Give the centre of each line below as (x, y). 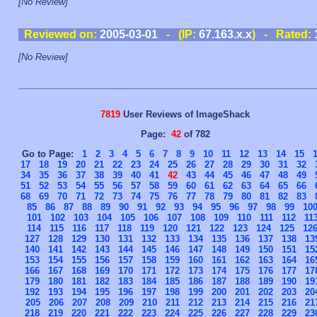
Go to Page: (52, 154)
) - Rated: (283, 34)
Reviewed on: (62, 34)
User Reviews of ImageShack (185, 114)
